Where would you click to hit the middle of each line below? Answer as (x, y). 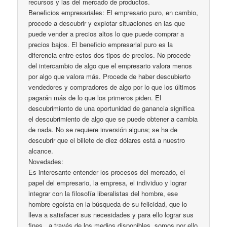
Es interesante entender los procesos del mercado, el (107, 172)
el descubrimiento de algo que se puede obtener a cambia (113, 119)
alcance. (41, 151)
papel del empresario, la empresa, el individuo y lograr (108, 183)
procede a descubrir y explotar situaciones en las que (107, 23)
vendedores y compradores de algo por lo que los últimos (112, 87)
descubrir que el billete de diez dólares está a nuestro (107, 140)
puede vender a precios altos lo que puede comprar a (106, 34)
